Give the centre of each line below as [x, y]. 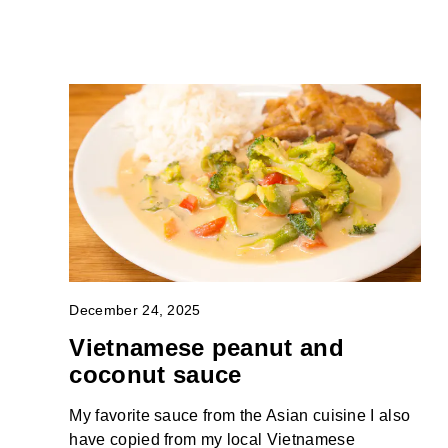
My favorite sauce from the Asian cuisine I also [240, 416]
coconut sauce [155, 375]
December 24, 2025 [135, 310]
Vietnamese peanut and [207, 348]
